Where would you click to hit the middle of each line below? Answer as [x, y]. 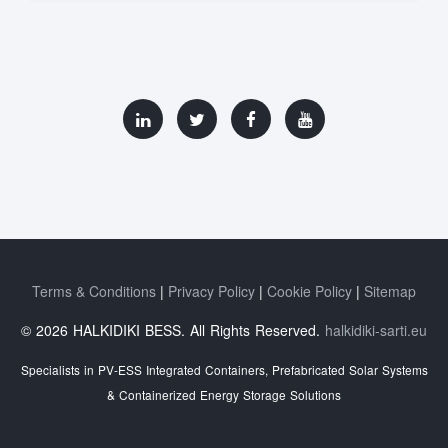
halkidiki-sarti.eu [376, 330]
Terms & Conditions [94, 291]
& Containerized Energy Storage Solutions [224, 395]
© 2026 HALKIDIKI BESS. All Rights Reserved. [173, 330]
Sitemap [390, 291]
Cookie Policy [309, 291]
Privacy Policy [211, 291]
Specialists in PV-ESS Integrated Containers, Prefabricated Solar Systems [224, 370]
